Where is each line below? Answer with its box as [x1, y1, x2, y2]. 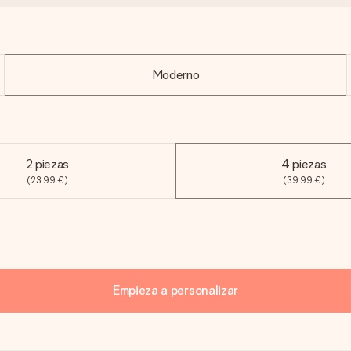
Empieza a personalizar [113, 283, 238, 298]
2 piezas [25, 157, 69, 172]
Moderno [151, 67, 200, 82]
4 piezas [281, 157, 327, 172]
